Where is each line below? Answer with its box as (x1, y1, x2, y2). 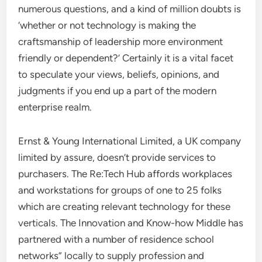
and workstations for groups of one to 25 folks (18, 184, 222, 196)
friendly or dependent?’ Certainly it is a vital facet (18, 52, 234, 64)
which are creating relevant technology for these (18, 201, 231, 212)
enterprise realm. (18, 101, 92, 113)
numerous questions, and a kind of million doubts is (18, 3, 242, 15)
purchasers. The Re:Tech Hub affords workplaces (18, 168, 233, 180)
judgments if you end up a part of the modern (18, 85, 217, 96)
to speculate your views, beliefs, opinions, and (18, 68, 220, 80)
